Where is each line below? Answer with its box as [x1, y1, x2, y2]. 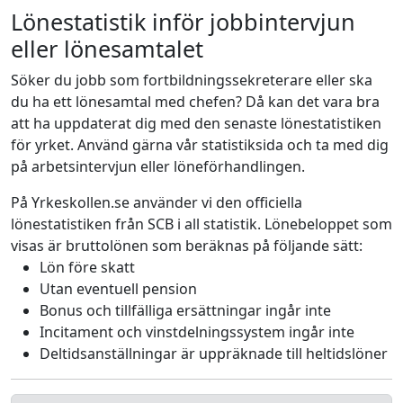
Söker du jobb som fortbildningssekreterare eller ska [11, 70, 372, 90]
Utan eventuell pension [40, 279, 197, 299]
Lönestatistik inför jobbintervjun [11, 6, 355, 37]
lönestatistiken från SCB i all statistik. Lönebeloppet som [11, 214, 392, 234]
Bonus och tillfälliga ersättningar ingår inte [40, 300, 331, 320]
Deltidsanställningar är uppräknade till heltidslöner [40, 344, 388, 363]
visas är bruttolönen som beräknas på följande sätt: [11, 236, 363, 255]
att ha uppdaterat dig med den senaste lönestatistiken [11, 113, 381, 133]
